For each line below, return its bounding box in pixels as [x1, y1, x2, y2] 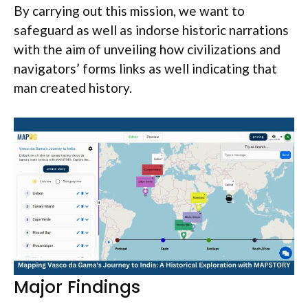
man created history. [14, 80, 132, 96]
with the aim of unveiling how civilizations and [14, 41, 280, 58]
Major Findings [14, 275, 140, 300]
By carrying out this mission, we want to [14, 3, 245, 19]
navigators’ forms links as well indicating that [14, 60, 277, 77]
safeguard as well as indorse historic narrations [14, 22, 289, 38]
